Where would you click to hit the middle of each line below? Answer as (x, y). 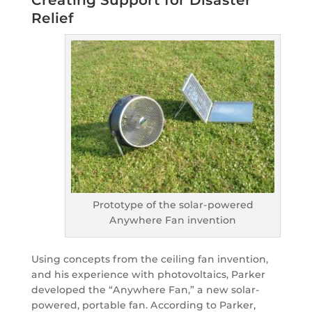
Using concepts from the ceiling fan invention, (149, 259)
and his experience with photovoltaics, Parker (148, 275)
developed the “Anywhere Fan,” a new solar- (145, 290)
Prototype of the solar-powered (173, 205)
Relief (52, 18)
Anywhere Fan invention (173, 220)
